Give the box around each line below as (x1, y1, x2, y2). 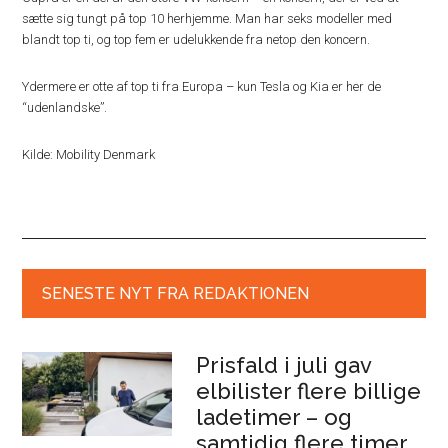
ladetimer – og (196, 403, 353, 430)
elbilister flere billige (196, 377, 422, 404)
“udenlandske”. (22, 99, 108, 115)
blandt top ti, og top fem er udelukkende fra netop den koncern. (22, 31, 371, 47)
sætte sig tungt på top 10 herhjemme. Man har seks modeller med (22, 10, 393, 26)
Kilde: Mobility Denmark (22, 146, 156, 162)
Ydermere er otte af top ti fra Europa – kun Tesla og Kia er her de (22, 78, 382, 94)
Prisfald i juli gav (196, 351, 372, 378)
